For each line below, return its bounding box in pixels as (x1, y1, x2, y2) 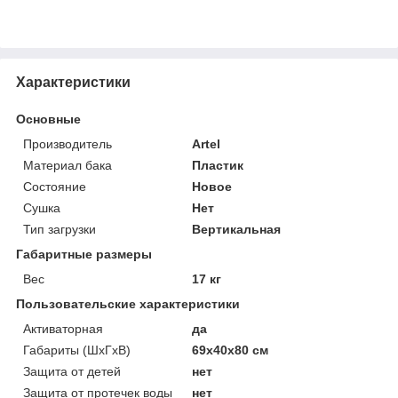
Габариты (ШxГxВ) (23, 342, 131, 357)
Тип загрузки (23, 221, 96, 236)
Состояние (23, 179, 86, 194)
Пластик (192, 157, 244, 172)
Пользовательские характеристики (16, 296, 240, 311)
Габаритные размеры (16, 246, 152, 261)
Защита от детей (23, 363, 121, 378)
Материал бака (23, 157, 112, 172)
